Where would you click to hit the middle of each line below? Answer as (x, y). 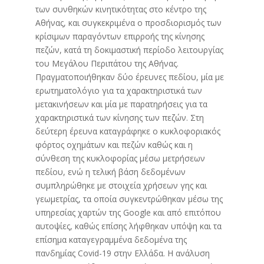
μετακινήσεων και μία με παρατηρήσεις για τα (121, 104)
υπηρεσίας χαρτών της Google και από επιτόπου (128, 212)
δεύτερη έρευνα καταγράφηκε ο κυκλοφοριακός (128, 131)
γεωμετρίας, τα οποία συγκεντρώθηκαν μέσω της (129, 199)
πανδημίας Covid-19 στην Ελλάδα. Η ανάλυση (122, 253)
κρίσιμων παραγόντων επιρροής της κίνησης (120, 36)
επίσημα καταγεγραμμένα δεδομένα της (111, 239)
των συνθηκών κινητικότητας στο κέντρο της (121, 9)
